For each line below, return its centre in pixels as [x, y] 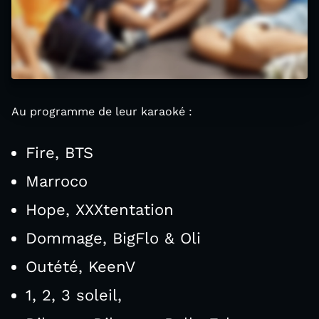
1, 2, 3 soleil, [74, 296]
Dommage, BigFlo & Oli [113, 239]
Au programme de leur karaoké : [102, 112]
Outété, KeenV [80, 267]
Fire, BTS [59, 153]
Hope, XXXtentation [100, 210]
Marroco [57, 182]
